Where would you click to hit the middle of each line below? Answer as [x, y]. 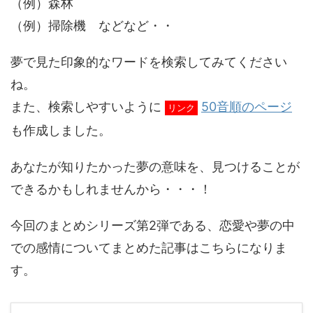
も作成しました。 [61, 130]
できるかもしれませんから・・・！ [111, 189]
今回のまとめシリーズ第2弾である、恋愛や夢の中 [153, 225]
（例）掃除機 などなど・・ [92, 26]
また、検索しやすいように [86, 107]
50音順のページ [247, 107]
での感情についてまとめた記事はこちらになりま [149, 248]
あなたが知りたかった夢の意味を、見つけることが [155, 167]
